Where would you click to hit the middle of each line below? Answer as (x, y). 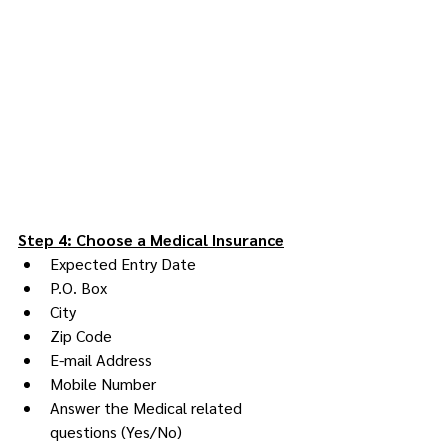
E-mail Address (101, 360)
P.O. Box (78, 288)
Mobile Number (103, 384)
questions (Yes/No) (116, 432)
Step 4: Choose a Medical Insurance (151, 240)
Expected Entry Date (123, 264)
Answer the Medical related (148, 408)
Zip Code (81, 336)
